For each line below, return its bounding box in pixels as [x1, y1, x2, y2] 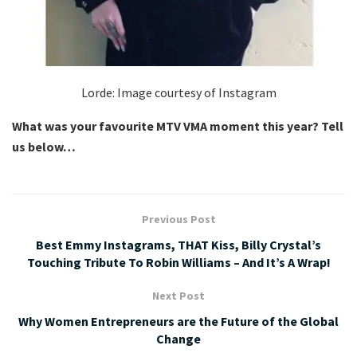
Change [156, 330, 201, 347]
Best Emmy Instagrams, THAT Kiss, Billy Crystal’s [36, 236, 321, 253]
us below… [12, 138, 76, 155]
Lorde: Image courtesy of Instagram [80, 84, 277, 100]
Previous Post [141, 211, 216, 226]
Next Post [152, 288, 205, 303]
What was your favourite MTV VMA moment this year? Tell [12, 117, 343, 134]
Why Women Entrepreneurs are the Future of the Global [18, 312, 339, 329]
